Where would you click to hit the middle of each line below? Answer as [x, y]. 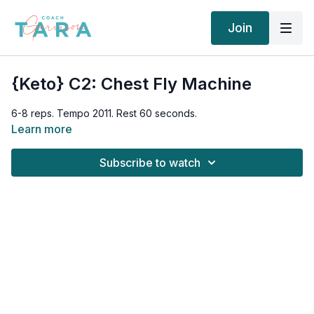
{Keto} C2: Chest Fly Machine [131, 84]
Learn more [42, 129]
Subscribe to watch [150, 163]
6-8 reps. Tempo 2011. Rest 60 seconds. [104, 113]
